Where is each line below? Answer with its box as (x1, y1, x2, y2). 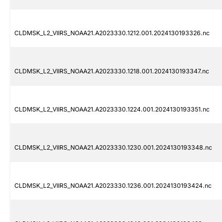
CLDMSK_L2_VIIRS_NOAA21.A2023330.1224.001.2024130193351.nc (14, 106, 210, 113)
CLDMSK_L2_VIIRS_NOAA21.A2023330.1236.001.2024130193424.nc (14, 182, 212, 190)
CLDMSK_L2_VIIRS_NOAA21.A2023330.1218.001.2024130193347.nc (14, 67, 209, 75)
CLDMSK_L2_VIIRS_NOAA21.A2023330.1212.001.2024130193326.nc (14, 29, 210, 37)
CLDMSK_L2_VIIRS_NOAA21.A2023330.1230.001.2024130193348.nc (14, 144, 212, 152)
